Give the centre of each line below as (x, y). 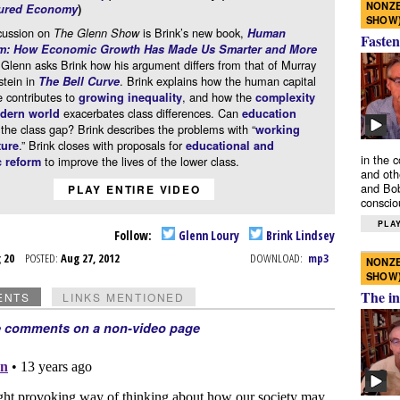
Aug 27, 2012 (90, 258)
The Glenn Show (96, 33)
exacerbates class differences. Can (150, 113)
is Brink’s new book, (193, 33)
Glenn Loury (208, 235)
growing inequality (130, 98)
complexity (285, 98)
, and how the (218, 97)
